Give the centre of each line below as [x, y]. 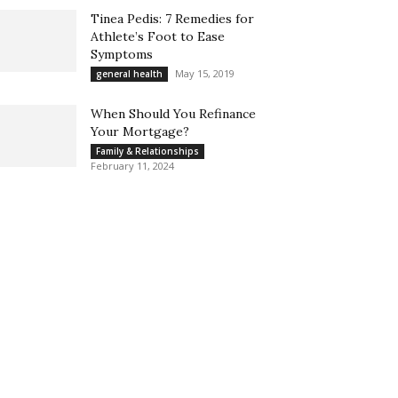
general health [129, 74]
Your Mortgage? [140, 131]
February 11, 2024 [132, 166]
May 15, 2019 [205, 73]
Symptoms [122, 54]
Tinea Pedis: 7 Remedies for [172, 19]
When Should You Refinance [173, 114]
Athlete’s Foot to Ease [158, 36]
